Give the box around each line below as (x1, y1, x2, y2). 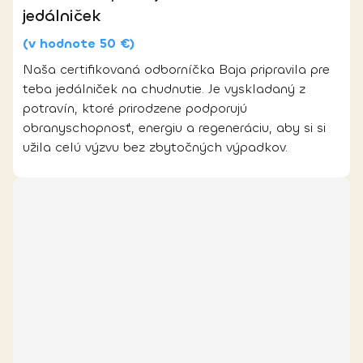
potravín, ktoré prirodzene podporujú (23, 99, 247, 117)
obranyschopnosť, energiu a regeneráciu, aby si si (23, 118, 326, 136)
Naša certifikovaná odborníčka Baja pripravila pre (23, 60, 330, 78)
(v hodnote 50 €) (23, 34, 135, 52)
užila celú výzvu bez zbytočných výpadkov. (23, 138, 288, 156)
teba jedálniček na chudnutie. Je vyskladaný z (23, 79, 305, 97)
